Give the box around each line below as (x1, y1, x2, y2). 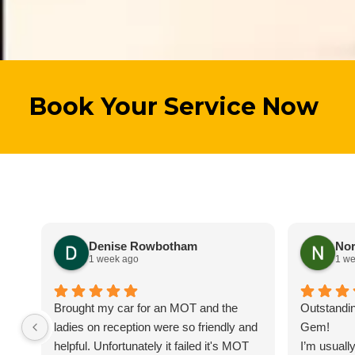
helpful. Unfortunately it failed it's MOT (53, 338, 249, 353)
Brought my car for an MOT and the (53, 300, 238, 315)
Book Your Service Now (29, 92, 319, 122)
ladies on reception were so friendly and (53, 319, 258, 334)
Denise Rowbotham (88, 239, 197, 254)
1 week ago (88, 254, 139, 265)
